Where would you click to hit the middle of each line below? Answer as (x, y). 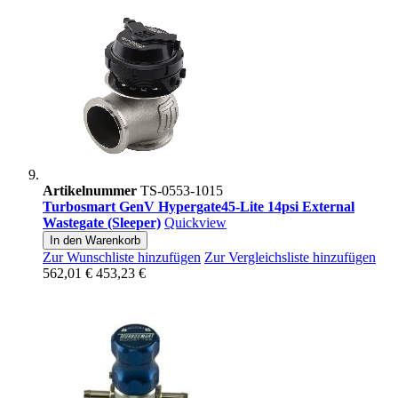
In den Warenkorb (95, 241)
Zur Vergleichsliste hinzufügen (290, 258)
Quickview (195, 223)
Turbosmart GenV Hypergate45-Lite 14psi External (199, 207)
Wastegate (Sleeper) (102, 223)
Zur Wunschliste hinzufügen (122, 258)
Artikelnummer (90, 191)
